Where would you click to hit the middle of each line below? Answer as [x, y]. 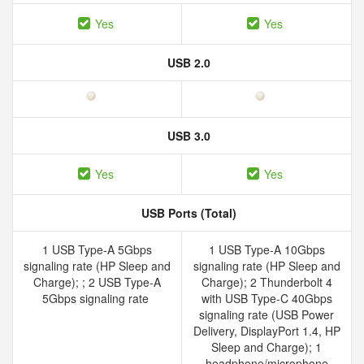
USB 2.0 [187, 63]
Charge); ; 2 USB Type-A [97, 282]
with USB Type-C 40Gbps [266, 298]
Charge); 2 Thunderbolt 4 [266, 282]
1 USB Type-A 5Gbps [97, 249]
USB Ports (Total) [187, 213]
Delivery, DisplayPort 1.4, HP [266, 331]
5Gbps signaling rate [97, 298]
